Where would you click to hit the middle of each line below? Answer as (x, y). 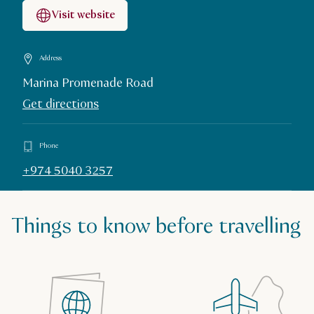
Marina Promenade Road (88, 83)
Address (50, 59)
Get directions (61, 104)
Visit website (83, 15)
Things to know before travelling (156, 226)
